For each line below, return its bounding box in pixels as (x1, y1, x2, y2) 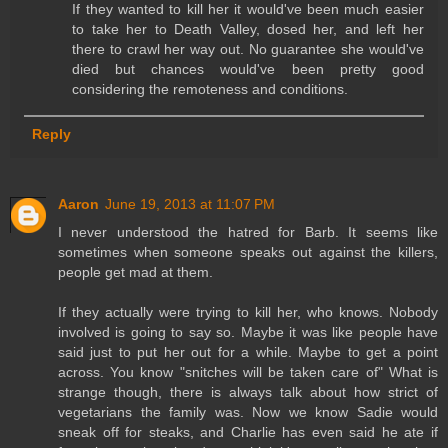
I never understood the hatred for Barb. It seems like (58, 223, 438, 240)
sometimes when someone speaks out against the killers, (58, 243, 438, 260)
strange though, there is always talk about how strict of (58, 383, 438, 400)
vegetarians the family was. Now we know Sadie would (58, 403, 438, 420)
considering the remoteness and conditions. (72, 80, 349, 97)
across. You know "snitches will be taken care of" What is (58, 363, 438, 380)
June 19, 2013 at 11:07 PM (105, 195, 275, 212)
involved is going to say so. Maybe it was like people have (58, 323, 438, 340)
